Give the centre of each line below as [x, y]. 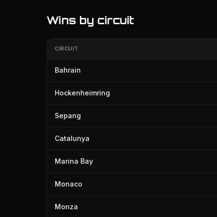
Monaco [69, 184]
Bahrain [68, 70]
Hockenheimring [82, 93]
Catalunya [72, 138]
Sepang [68, 116]
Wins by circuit [90, 20]
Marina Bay [74, 161]
